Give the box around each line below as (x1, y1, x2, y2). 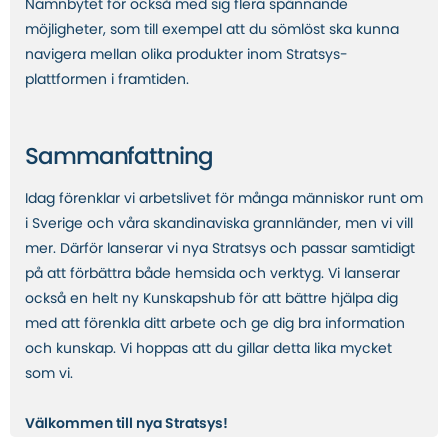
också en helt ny (25, 292, 143, 307)
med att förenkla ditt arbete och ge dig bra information (25, 317, 405, 332)
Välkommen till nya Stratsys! (25, 417, 228, 432)
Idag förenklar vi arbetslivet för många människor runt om (25, 192, 423, 207)
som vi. (25, 367, 77, 382)
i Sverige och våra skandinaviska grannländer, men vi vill (25, 217, 413, 232)
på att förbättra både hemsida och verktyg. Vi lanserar (25, 267, 400, 282)
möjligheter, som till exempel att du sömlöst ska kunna (25, 23, 399, 38)
